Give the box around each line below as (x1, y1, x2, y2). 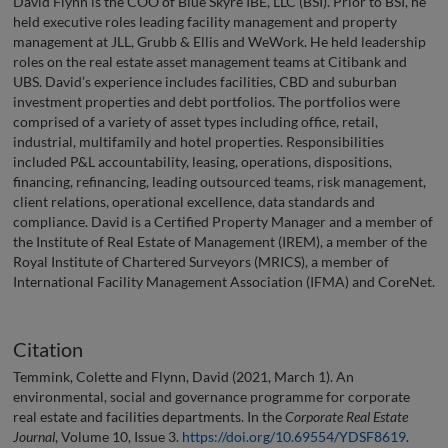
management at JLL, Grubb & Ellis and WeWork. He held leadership (13, 33, 426, 51)
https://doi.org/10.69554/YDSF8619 (182, 427, 406, 445)
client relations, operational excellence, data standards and (13, 193, 375, 211)
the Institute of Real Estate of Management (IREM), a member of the (13, 233, 427, 251)
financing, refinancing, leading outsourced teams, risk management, (13, 173, 426, 191)
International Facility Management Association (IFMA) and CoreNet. (13, 273, 435, 291)
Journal (13, 427, 55, 445)
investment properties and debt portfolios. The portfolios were (13, 93, 400, 111)
